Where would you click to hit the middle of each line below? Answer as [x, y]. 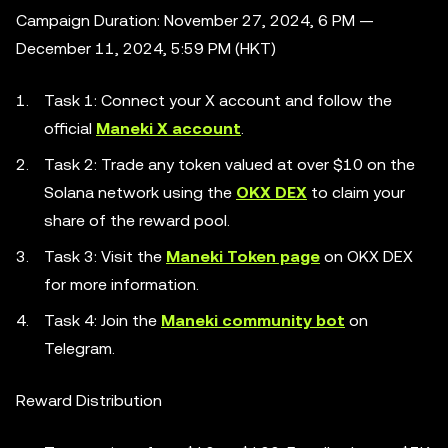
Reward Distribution [89, 400]
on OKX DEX [366, 256]
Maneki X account [168, 128]
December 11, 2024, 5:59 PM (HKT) [146, 48]
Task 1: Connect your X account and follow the [218, 100]
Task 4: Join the [102, 320]
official [70, 128]
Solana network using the [140, 192]
